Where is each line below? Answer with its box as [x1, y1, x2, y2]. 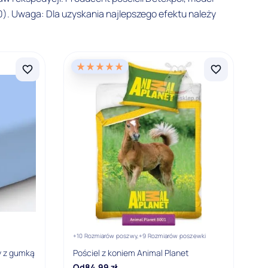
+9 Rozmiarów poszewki [139, 231, 206, 240]
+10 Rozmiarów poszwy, [73, 231, 139, 240]
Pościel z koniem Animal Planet [73, 246, 188, 258]
